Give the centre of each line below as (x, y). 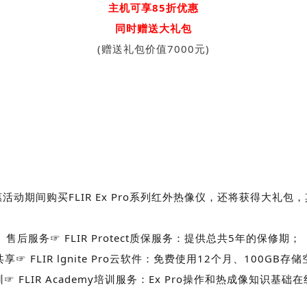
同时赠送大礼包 (153, 28)
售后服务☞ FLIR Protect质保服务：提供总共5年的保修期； (153, 238)
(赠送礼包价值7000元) (153, 49)
